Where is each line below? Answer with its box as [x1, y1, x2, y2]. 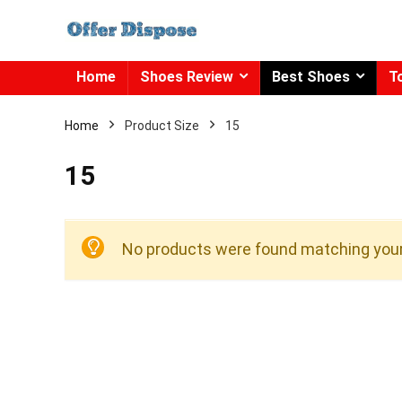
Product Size [125, 118, 199, 133]
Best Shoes [272, 68, 350, 85]
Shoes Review [140, 68, 233, 85]
